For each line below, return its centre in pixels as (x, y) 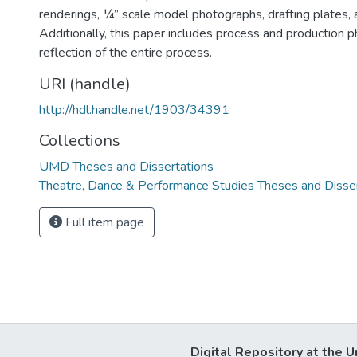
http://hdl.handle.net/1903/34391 (134, 110)
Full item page (103, 222)
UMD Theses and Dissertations (126, 167)
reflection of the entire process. (126, 53)
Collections (80, 141)
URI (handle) (85, 84)
